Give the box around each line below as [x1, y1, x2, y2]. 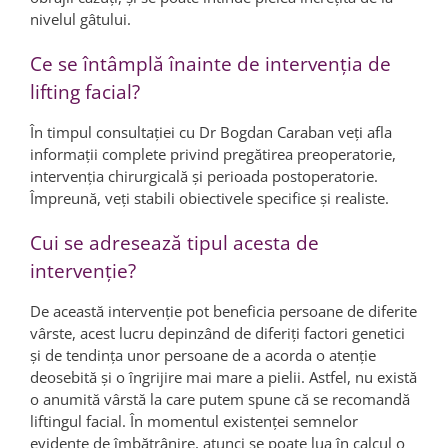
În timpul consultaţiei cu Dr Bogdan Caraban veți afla [30, 121, 392, 142]
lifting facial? [30, 78, 140, 105]
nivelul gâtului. [30, 8, 131, 29]
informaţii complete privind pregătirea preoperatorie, [30, 143, 396, 164]
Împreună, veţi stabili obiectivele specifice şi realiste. [30, 187, 389, 208]
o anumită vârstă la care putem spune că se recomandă [30, 388, 410, 409]
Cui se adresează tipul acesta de [30, 229, 319, 256]
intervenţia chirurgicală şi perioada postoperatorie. [30, 165, 378, 186]
